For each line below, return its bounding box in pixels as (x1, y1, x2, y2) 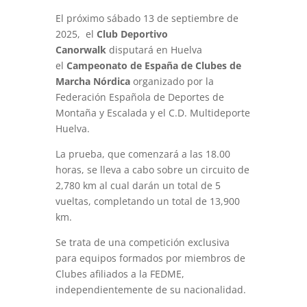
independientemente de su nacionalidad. (55, 283, 246, 296)
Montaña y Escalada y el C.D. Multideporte (55, 106, 250, 119)
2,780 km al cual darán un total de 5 (55, 179, 221, 192)
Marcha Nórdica (55, 75, 130, 88)
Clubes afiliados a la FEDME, (55, 267, 184, 280)
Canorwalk (55, 43, 106, 56)
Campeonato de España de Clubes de (66, 59, 241, 72)
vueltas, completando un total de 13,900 (55, 195, 240, 208)
